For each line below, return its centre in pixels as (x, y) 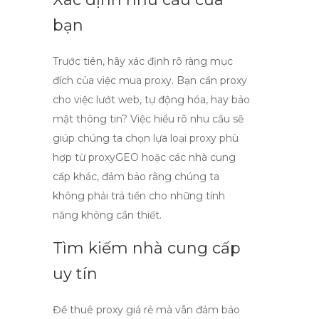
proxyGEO (114, 157)
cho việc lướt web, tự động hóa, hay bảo (151, 100)
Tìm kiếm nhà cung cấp (147, 248)
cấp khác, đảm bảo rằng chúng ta (136, 177)
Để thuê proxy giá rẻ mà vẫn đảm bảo (146, 310)
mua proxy (145, 80)
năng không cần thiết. (107, 215)
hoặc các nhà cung (187, 157)
